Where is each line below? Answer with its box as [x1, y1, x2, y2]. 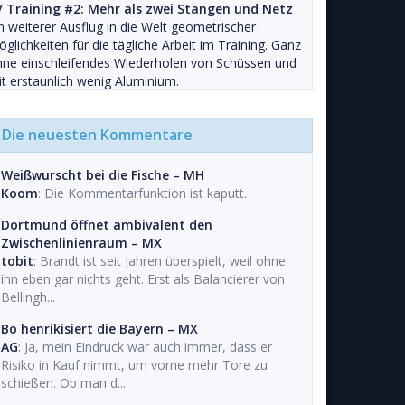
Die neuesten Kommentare [2, 125, 193, 145]
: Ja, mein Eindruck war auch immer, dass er [18, 338, 272, 355]
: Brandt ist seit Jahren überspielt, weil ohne [33, 252, 286, 269]
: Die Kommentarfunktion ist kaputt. [38, 184, 247, 202]
